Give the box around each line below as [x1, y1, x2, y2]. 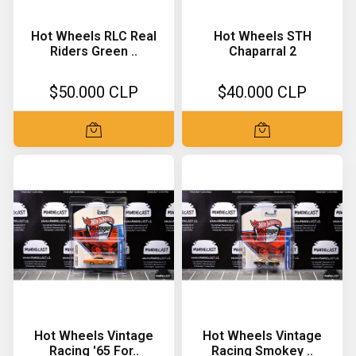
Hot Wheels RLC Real [31, 29, 157, 44]
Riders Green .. [50, 44, 137, 59]
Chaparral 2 [228, 44, 296, 59]
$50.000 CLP [49, 83, 138, 102]
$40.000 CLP [218, 83, 307, 102]
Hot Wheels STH [213, 29, 311, 44]
